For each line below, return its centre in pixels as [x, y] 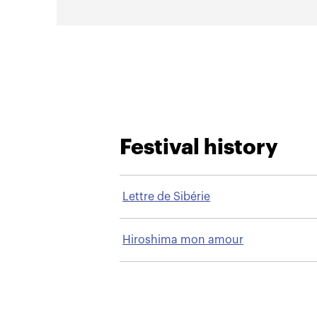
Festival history [199, 147]
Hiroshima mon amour [183, 240]
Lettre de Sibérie [167, 196]
